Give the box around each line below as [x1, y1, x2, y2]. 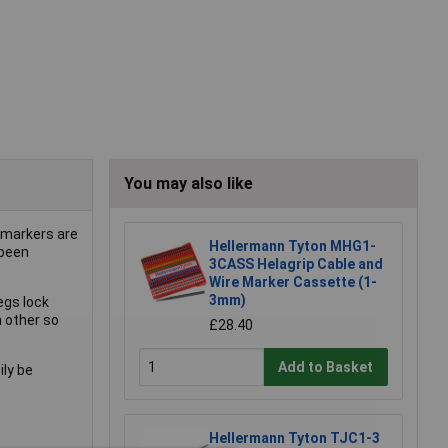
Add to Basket [278, 358, 374, 375]
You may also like [124, 174, 253, 194]
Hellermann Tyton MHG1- [209, 238, 376, 255]
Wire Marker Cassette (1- [209, 274, 377, 291]
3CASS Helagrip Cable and [209, 256, 383, 273]
